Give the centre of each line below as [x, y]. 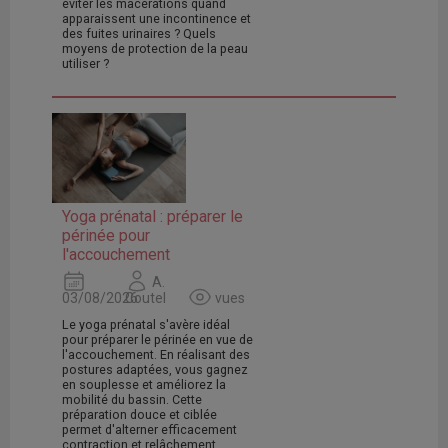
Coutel [145, 297]
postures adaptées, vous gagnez [155, 369]
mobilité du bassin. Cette [132, 399]
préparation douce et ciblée [139, 414]
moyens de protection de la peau [155, 49]
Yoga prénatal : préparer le [152, 216]
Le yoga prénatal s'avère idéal [146, 324]
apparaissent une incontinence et [156, 19]
